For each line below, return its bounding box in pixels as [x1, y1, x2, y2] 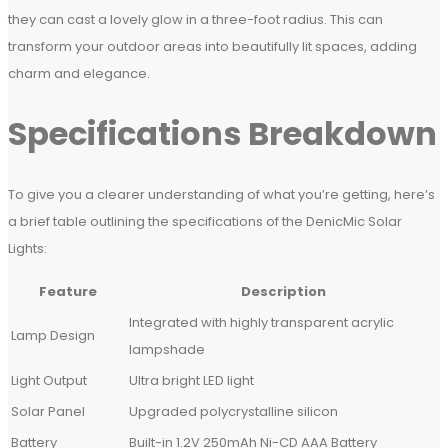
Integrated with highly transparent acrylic [129, 312, 394, 332]
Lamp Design [11, 325, 95, 345]
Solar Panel [11, 401, 85, 421]
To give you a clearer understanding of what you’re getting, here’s [8, 184, 435, 204]
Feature [39, 281, 97, 301]
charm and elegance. [8, 63, 150, 83]
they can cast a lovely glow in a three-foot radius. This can [8, 9, 383, 29]
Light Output [11, 370, 87, 390]
